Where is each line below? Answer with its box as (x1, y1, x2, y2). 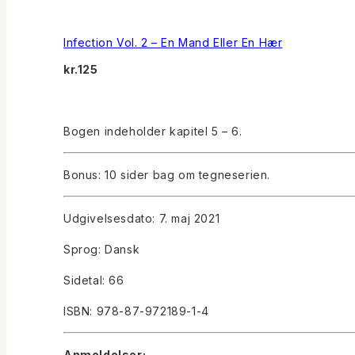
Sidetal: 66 (63, 273, 124, 288)
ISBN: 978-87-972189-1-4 (63, 304, 209, 319)
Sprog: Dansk (63, 242, 140, 257)
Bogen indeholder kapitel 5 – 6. (63, 124, 242, 139)
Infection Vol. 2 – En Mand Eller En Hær (63, 35, 283, 49)
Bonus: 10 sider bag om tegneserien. (63, 168, 270, 182)
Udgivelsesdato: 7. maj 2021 (63, 212, 220, 226)
